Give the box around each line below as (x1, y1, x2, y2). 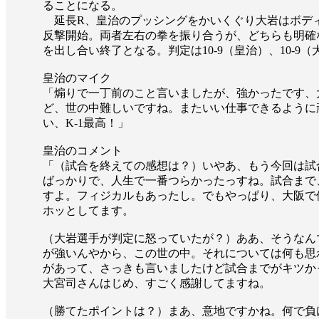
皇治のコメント (43, 145, 122, 157)
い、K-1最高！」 (43, 117, 129, 130)
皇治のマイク (43, 72, 111, 85)
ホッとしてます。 (43, 204, 134, 217)
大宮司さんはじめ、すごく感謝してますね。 (43, 277, 271, 290)
